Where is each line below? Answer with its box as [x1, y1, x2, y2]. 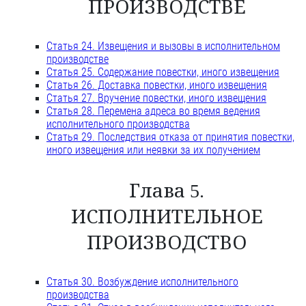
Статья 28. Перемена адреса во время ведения [46, 105, 260, 118]
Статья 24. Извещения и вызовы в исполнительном [46, 40, 280, 53]
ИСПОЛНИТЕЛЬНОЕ [70, 206, 263, 228]
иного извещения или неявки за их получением [46, 143, 260, 157]
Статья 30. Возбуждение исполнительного [46, 275, 238, 289]
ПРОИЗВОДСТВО [87, 232, 247, 254]
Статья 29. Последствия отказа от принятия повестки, [46, 130, 294, 144]
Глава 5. [129, 180, 204, 202]
